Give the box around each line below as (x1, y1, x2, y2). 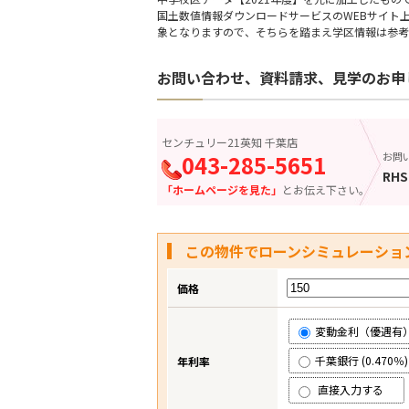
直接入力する (315, 382, 394, 398)
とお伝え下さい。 (282, 182, 370, 197)
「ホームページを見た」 (162, 182, 282, 197)
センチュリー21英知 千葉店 (162, 134, 298, 150)
